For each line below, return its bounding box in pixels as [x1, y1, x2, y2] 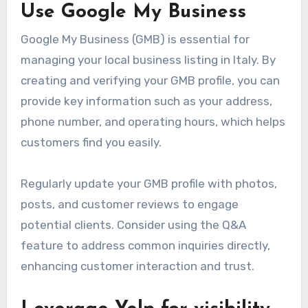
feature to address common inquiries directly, [20, 239, 270, 253]
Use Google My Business [20, 2, 246, 22]
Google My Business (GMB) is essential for [20, 32, 250, 47]
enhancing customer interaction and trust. [20, 259, 254, 274]
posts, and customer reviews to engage [20, 197, 239, 212]
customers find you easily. [20, 135, 162, 150]
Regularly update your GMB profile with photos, [20, 177, 277, 191]
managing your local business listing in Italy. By [20, 53, 276, 67]
